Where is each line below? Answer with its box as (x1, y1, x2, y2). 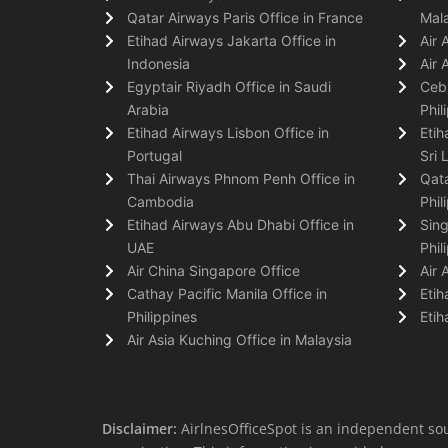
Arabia (127, 100, 169, 118)
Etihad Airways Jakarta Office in (127, 31, 336, 49)
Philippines (127, 307, 197, 325)
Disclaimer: (102, 418, 181, 438)
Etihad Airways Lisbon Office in (127, 123, 329, 141)
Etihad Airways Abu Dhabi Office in (127, 215, 354, 233)
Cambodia (127, 192, 194, 210)
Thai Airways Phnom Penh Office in (127, 169, 355, 187)
